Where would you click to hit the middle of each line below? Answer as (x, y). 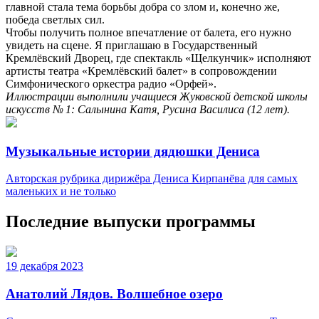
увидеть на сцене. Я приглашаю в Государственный (132, 45)
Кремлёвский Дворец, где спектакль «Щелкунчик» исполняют (158, 58)
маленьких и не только (61, 192)
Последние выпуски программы (131, 222)
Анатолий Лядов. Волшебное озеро (114, 293)
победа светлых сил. (55, 19)
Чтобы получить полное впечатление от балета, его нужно (148, 32)
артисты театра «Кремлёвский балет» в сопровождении (141, 70)
